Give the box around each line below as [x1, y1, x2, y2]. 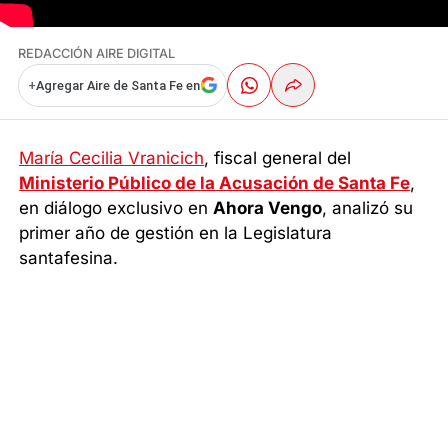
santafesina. [19, 247, 119, 268]
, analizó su [322, 197, 414, 218]
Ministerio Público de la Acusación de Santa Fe [19, 172, 411, 193]
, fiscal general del [204, 147, 352, 168]
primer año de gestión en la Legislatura [19, 222, 333, 243]
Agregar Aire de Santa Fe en [35, 77, 200, 93]
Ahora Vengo [213, 197, 323, 218]
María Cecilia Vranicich [19, 147, 205, 168]
